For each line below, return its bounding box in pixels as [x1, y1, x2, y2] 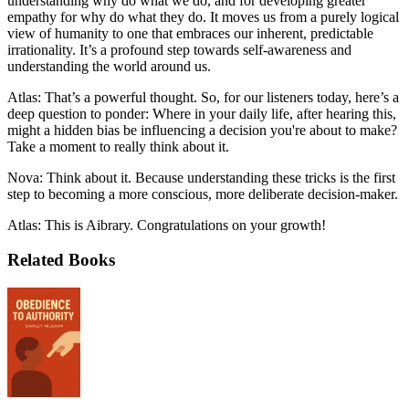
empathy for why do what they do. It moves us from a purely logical [7, 8, 399, 25]
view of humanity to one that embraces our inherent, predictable [7, 25, 373, 41]
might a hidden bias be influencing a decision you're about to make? [7, 121, 397, 138]
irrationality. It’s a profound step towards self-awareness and [7, 41, 351, 58]
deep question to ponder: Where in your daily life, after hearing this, [7, 105, 396, 121]
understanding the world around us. [7, 58, 211, 74]
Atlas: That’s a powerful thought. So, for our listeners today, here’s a [7, 89, 399, 105]
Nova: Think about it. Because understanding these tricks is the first [7, 169, 395, 185]
